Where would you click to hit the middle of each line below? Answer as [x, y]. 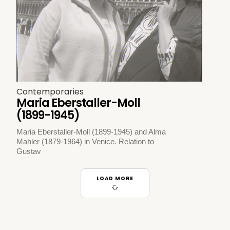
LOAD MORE [115, 179]
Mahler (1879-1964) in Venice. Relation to [85, 141]
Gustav [29, 151]
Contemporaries [50, 91]
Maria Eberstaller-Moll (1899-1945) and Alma [91, 131]
